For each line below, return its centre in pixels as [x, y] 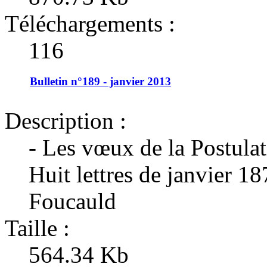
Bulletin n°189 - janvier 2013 [100, 81]
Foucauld [72, 201]
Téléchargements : [90, 23]
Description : [66, 121]
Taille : [37, 228]
